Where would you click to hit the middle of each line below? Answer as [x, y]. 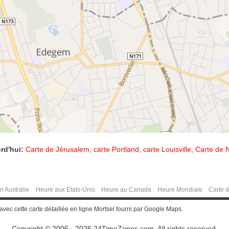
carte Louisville [167, 149]
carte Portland [116, 149]
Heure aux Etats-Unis [65, 189]
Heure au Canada [126, 189]
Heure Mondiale [180, 189]
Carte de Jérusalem [58, 149]
